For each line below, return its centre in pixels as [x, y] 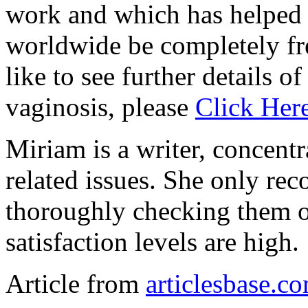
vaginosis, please [100, 107]
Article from [76, 283]
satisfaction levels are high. [152, 241]
